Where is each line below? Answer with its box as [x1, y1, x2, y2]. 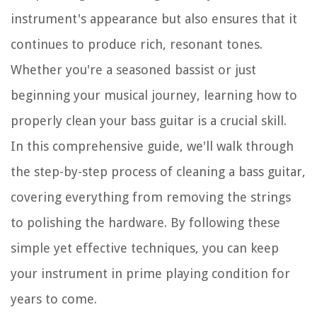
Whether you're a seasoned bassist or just [11, 62, 256, 78]
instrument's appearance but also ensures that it [11, 11, 297, 27]
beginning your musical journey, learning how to [11, 88, 297, 103]
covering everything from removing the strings [11, 190, 291, 205]
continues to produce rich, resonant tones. [11, 37, 263, 52]
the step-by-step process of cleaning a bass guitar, [11, 164, 306, 180]
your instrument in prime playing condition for [11, 266, 290, 282]
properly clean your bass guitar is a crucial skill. [11, 113, 287, 129]
